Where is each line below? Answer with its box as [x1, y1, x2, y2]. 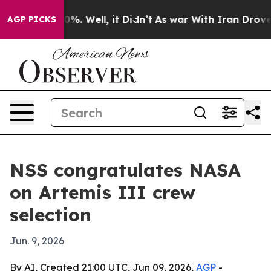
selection [10, 203, 91, 226]
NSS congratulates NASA [10, 158, 241, 181]
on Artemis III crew [10, 181, 195, 204]
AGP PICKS [7, 14, 56, 25]
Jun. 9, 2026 [10, 235, 64, 247]
